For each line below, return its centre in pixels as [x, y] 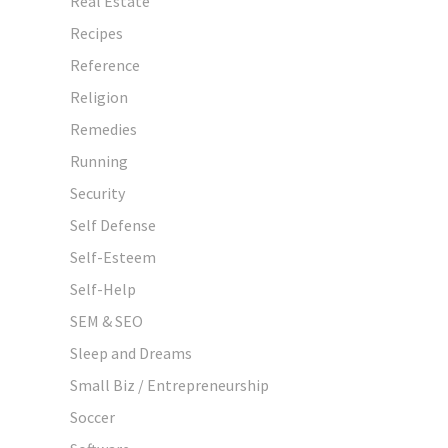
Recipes [96, 32]
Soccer [92, 416]
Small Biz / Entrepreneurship [169, 384]
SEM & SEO [106, 320]
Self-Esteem [113, 256]
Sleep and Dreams [131, 352]
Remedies [103, 128]
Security [97, 192]
